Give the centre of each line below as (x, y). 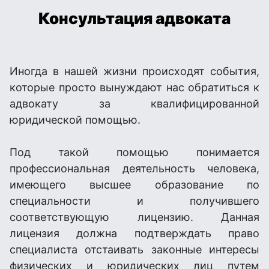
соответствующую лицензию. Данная (134, 217)
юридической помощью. (75, 120)
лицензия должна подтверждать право (134, 233)
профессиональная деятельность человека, (134, 168)
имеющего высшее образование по (134, 185)
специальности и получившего (134, 201)
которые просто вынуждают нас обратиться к (134, 87)
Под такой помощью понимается (134, 152)
